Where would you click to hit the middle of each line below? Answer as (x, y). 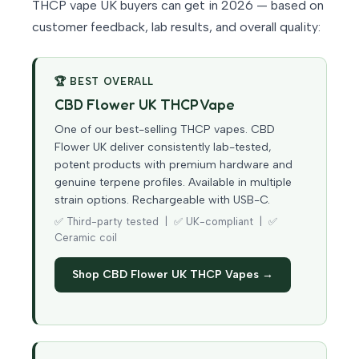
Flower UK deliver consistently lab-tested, (163, 147)
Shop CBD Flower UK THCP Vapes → (173, 275)
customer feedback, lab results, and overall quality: (176, 27)
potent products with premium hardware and (173, 165)
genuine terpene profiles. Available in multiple (173, 183)
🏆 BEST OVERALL (105, 82)
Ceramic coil (86, 238)
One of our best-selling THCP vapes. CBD (165, 130)
